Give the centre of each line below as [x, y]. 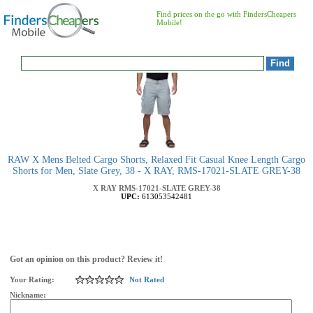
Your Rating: [32, 279]
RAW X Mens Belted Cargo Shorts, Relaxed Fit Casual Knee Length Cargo [156, 160]
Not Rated [147, 279]
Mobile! [169, 22]
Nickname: [29, 295]
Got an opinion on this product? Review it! [86, 259]
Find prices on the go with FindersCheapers [226, 14]
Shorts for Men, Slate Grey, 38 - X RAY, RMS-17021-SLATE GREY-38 [156, 171]
